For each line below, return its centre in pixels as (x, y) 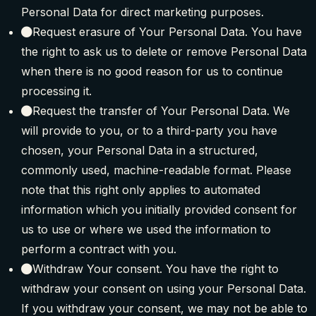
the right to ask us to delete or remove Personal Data (164, 52)
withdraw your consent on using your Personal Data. (164, 289)
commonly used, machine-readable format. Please (156, 170)
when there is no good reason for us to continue (152, 72)
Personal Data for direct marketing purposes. (142, 12)
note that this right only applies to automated (141, 190)
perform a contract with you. (99, 249)
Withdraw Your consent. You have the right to (156, 269)
